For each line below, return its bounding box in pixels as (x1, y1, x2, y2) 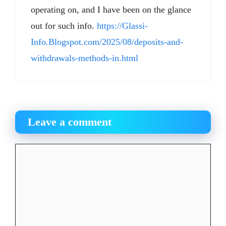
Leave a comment (28, 116, 111, 129)
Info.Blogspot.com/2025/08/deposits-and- (31, 37, 183, 47)
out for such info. (31, 21, 97, 31)
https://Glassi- (97, 21, 148, 31)
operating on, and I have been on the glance (31, 5, 191, 15)
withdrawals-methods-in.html (31, 53, 138, 64)
